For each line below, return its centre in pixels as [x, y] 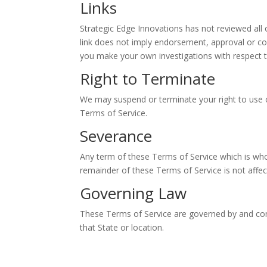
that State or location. [122, 227]
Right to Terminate [148, 78]
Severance [116, 136]
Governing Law [133, 193]
